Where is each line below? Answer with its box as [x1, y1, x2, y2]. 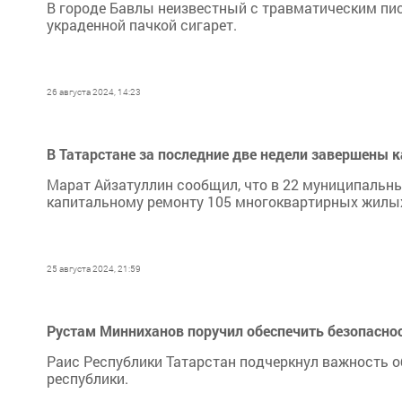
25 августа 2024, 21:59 [47, 263, 141, 275]
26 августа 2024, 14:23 [47, 86, 141, 98]
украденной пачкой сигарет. [47, 15, 237, 34]
